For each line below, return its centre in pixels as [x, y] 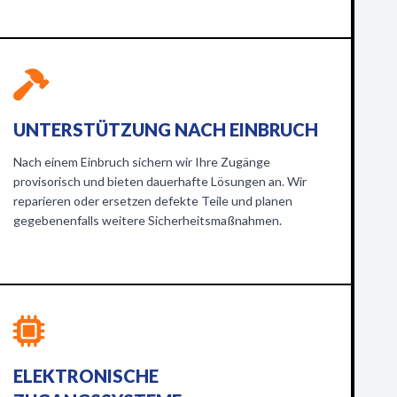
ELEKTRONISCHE [86, 376]
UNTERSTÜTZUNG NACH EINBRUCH [165, 129]
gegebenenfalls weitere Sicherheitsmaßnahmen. [147, 220]
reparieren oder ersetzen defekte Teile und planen [152, 201]
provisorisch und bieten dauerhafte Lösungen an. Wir [160, 181]
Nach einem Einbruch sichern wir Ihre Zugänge [141, 162]
